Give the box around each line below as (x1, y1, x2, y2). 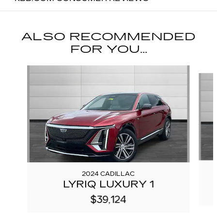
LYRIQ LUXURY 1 (62, 178, 154, 191)
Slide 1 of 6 (3, 65, 36, 74)
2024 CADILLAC (82, 170, 135, 178)
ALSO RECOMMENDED (21, 31, 196, 44)
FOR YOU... (70, 43, 147, 56)
